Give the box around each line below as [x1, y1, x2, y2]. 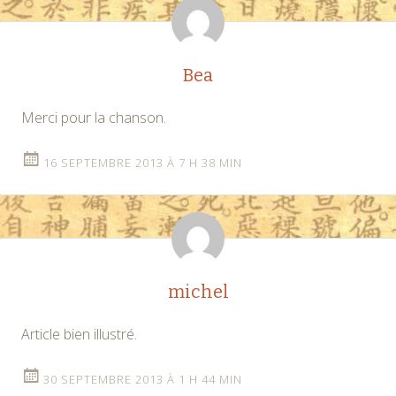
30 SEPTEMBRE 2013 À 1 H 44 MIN [43, 370, 242, 387]
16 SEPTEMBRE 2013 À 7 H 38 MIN [43, 154, 242, 171]
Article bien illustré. [21, 324, 137, 344]
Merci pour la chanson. [21, 107, 166, 127]
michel [167, 280, 229, 302]
